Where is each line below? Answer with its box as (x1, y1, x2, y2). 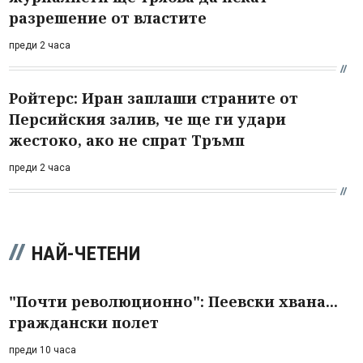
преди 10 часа (9, 344, 76, 356)
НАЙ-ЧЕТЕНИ (32, 241, 140, 265)
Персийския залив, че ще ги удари (9, 109, 286, 129)
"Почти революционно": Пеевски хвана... (9, 291, 338, 311)
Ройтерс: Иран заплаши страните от (9, 88, 298, 108)
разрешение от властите (9, 7, 207, 28)
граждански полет (9, 312, 159, 332)
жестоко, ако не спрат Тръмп (9, 130, 245, 150)
